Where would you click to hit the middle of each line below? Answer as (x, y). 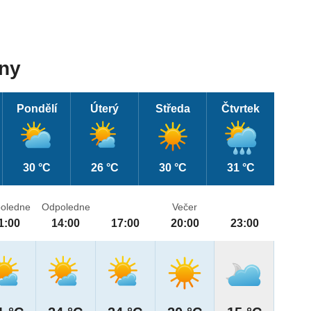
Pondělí (36, 109)
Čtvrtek (241, 109)
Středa (173, 109)
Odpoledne (66, 207)
